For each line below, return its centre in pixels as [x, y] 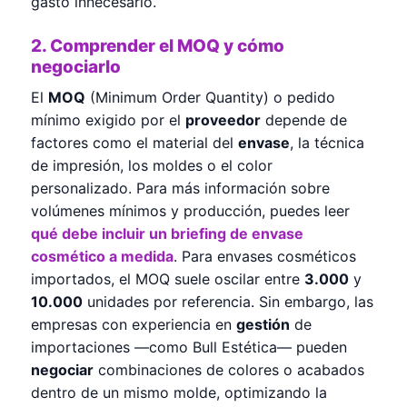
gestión [263, 324]
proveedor [223, 119]
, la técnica [327, 142]
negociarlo [76, 66]
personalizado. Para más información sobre [180, 188]
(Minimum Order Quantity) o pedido [210, 97]
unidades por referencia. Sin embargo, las [228, 301]
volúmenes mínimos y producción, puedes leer [190, 210]
